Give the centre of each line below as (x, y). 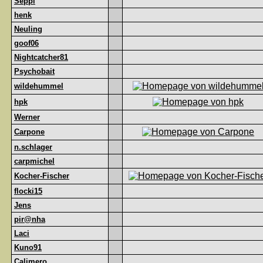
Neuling (28, 29)
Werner (27, 117)
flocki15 (28, 191)
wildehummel (39, 86)
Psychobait (34, 71)
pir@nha (30, 219)
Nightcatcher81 (41, 57)
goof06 (26, 43)
